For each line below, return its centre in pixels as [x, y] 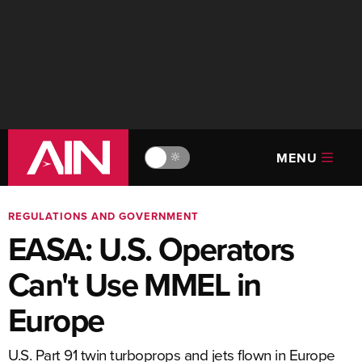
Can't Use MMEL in [135, 284]
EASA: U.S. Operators [151, 249]
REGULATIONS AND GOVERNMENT [103, 216]
